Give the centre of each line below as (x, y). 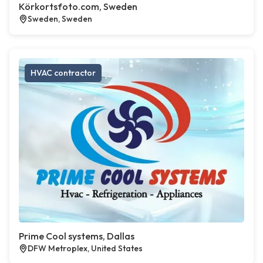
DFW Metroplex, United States (85, 248)
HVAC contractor (63, 73)
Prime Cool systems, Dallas (77, 236)
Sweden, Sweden (60, 19)
